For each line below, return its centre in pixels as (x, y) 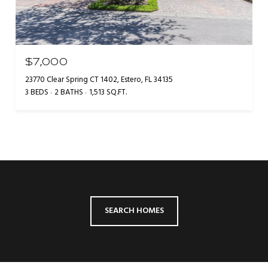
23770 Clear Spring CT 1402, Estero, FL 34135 (99, 80)
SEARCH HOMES (134, 211)
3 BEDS (37, 92)
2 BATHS (69, 92)
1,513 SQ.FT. (108, 92)
